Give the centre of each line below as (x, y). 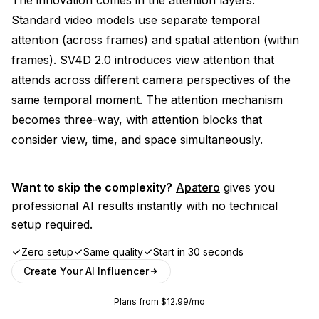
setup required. (52, 224)
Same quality (113, 251)
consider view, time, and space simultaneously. (137, 139)
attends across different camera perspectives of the (151, 79)
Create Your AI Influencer (86, 271)
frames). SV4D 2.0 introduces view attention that (143, 59)
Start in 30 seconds (198, 251)
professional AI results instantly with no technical (145, 205)
